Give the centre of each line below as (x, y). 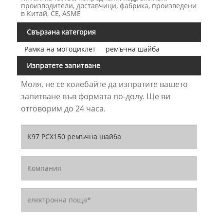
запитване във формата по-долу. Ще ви (95, 96)
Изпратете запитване (64, 65)
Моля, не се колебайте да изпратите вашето (104, 84)
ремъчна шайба (132, 49)
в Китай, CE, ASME (51, 14)
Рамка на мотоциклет (60, 49)
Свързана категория (61, 32)
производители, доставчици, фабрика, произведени (109, 6)
